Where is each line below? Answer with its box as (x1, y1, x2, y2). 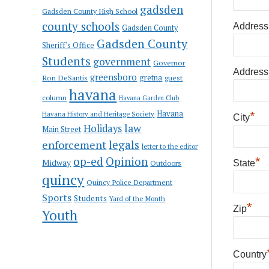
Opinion (106, 154, 148, 169)
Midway (42, 157, 71, 168)
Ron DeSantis (42, 72, 88, 83)
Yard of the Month (109, 193, 166, 203)
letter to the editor (142, 142, 198, 151)
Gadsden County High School (42, 5, 138, 16)
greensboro (90, 70, 138, 83)
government (93, 54, 151, 68)
